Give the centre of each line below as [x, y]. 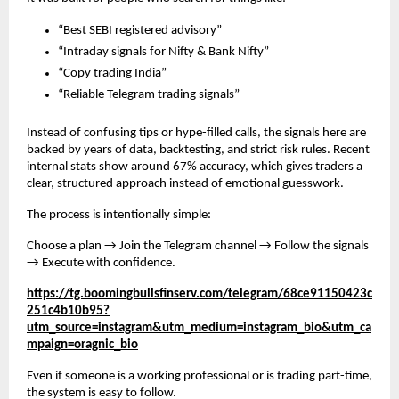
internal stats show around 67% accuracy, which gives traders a [195, 167]
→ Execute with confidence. [101, 264]
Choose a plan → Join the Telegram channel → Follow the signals [198, 247]
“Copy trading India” [112, 74]
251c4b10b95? [68, 312]
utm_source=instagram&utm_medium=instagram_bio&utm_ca [199, 329]
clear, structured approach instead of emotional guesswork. [185, 184]
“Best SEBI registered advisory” [140, 31]
